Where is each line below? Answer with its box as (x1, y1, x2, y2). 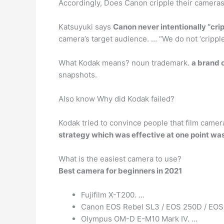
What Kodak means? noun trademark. (58, 58, 191, 67)
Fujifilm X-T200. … (81, 190, 144, 199)
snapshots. (58, 70, 97, 79)
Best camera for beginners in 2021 (58, 166, 182, 175)
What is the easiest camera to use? (58, 154, 181, 163)
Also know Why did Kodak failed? (58, 94, 174, 103)
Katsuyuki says (58, 22, 113, 31)
